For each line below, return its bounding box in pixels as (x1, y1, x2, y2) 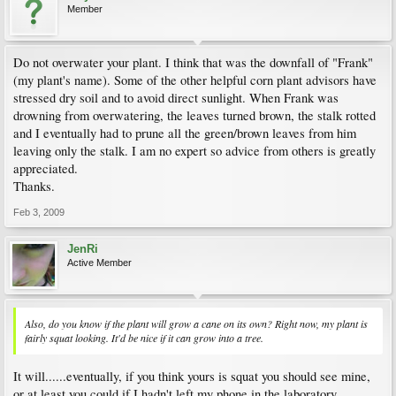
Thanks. (13, 178, 55, 194)
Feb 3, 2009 (13, 207, 65, 217)
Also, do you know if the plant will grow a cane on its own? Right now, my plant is (25, 316, 368, 331)
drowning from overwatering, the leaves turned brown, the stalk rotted (13, 107, 376, 124)
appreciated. (13, 160, 78, 177)
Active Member (67, 257, 132, 268)
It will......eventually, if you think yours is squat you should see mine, (13, 367, 370, 385)
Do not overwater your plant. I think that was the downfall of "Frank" (13, 54, 373, 71)
